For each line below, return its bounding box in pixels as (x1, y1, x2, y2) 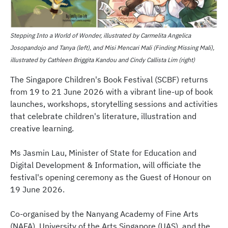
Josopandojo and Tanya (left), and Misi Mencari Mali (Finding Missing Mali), (10, 44, 214, 52)
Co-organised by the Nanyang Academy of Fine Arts (10, 209, 198, 219)
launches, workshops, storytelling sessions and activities (10, 99, 218, 109)
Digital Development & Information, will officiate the (10, 160, 201, 170)
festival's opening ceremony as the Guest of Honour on (10, 172, 211, 183)
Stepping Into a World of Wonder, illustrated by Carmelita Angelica (10, 32, 191, 40)
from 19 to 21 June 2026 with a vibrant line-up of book (10, 87, 213, 97)
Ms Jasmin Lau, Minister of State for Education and (10, 148, 196, 158)
